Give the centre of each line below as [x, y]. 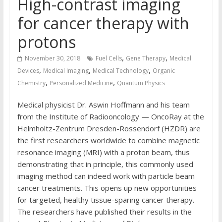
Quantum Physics [141, 83]
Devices [28, 71]
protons [46, 42]
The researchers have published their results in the [104, 212]
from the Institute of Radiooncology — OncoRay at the [111, 116]
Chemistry [31, 83]
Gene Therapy [145, 58]
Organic [164, 71]
